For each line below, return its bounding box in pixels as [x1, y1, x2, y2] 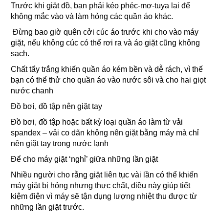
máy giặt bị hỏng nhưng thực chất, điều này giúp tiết [11, 181, 191, 190]
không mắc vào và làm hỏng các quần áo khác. [11, 12, 174, 21]
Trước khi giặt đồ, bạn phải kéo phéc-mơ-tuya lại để [11, 1, 191, 10]
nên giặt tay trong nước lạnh [11, 139, 109, 148]
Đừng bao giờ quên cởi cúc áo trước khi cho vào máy [13, 28, 199, 37]
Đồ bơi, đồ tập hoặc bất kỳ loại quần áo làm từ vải [11, 118, 183, 127]
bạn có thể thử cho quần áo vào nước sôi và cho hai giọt [11, 76, 206, 85]
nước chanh [11, 87, 54, 95]
